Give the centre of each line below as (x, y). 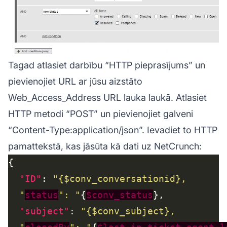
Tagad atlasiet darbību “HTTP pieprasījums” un (107, 65)
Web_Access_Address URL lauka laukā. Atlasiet (107, 98)
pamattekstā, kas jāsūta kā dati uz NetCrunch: (105, 146)
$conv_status (120, 195)
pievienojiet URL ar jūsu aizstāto (75, 82)
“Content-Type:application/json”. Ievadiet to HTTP (113, 130)
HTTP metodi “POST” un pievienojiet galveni (101, 114)
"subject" (44, 211)
